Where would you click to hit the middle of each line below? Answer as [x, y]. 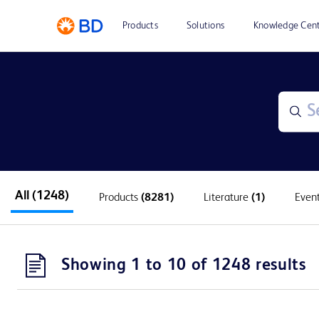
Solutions [205, 26]
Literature [228, 198]
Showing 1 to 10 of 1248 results [184, 265]
